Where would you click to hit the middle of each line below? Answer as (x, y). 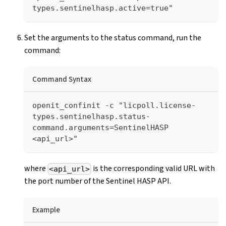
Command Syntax (62, 79)
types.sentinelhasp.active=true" (103, 8)
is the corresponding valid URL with (153, 168)
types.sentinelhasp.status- (91, 116)
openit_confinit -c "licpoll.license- (114, 105)
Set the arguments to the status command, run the (113, 38)
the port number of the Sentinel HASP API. (98, 181)
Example (46, 210)
